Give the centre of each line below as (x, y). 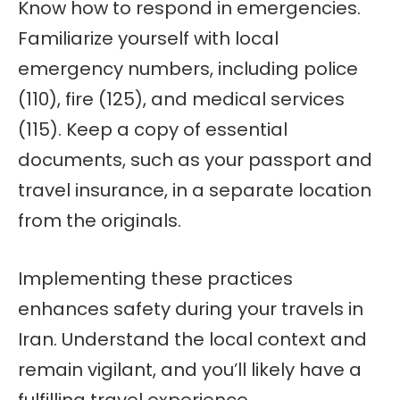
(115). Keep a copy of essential (153, 129)
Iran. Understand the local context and (192, 339)
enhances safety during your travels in (191, 308)
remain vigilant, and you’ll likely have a (190, 369)
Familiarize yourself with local (148, 38)
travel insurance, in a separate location (195, 190)
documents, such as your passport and (195, 160)
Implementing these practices (155, 278)
